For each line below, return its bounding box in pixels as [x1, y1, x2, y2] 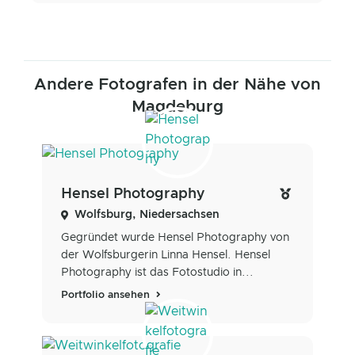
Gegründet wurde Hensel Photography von [61, 231, 289, 243]
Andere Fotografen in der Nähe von [34, 77, 321, 94]
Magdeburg [132, 99, 223, 116]
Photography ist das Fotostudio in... [61, 266, 254, 278]
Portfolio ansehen [61, 289, 153, 300]
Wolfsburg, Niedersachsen [74, 208, 219, 220]
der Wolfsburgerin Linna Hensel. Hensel [61, 249, 270, 261]
